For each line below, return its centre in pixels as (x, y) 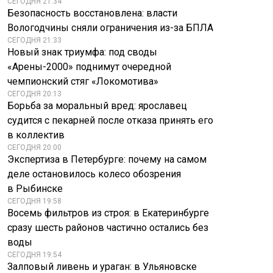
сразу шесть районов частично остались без (108, 228)
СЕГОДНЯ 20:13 (34, 94)
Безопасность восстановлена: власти (92, 13)
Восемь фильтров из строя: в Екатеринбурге (108, 213)
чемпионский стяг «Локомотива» (83, 81)
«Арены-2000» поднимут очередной (89, 67)
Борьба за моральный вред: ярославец (97, 106)
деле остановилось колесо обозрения (94, 174)
